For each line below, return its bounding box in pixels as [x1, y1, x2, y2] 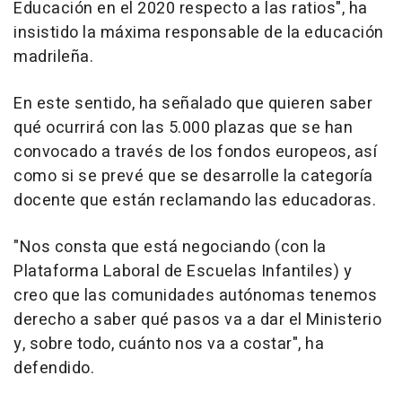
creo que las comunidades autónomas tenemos [13, 284, 377, 309]
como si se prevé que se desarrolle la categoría [13, 164, 373, 189]
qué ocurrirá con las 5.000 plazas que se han [13, 116, 353, 141]
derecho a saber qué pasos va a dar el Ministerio [13, 308, 381, 333]
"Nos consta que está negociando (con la [13, 235, 327, 260]
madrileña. [13, 45, 93, 70]
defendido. [13, 356, 94, 381]
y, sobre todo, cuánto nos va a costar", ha [13, 332, 324, 357]
